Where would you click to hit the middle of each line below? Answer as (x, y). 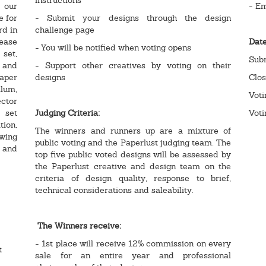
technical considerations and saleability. (114, 190)
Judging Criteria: (69, 113)
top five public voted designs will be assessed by (133, 154)
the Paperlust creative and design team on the (133, 166)
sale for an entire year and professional (133, 255)
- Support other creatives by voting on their (133, 65)
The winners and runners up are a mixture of (133, 130)
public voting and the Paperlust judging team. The (133, 142)
